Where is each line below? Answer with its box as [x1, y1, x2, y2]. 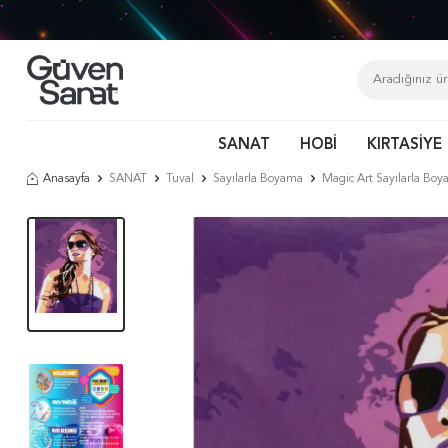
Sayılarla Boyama [213, 173, 303, 185]
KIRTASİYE [367, 138, 442, 153]
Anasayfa [43, 173, 90, 185]
